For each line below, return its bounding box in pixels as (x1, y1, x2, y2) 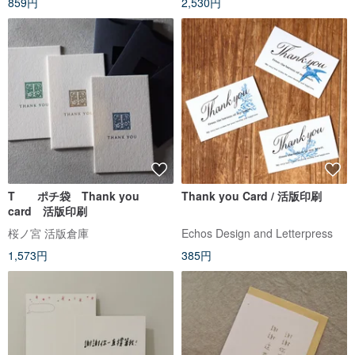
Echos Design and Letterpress (181, 224, 333, 241)
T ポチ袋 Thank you (8, 187, 139, 204)
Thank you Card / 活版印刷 (181, 187, 322, 204)
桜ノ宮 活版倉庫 (8, 224, 89, 241)
